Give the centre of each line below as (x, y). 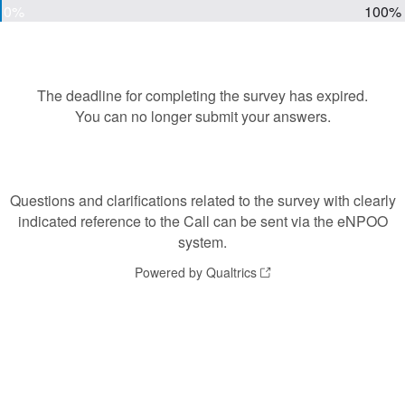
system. (202, 242)
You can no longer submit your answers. (202, 116)
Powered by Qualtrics (196, 272)
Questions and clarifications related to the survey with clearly (202, 200)
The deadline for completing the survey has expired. (202, 95)
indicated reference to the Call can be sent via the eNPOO (202, 221)
